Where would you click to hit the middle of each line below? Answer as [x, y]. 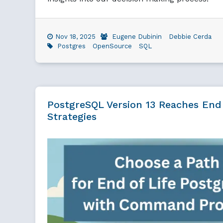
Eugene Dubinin [137, 37]
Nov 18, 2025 [75, 37]
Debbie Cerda [190, 37]
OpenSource [112, 46]
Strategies [72, 116]
